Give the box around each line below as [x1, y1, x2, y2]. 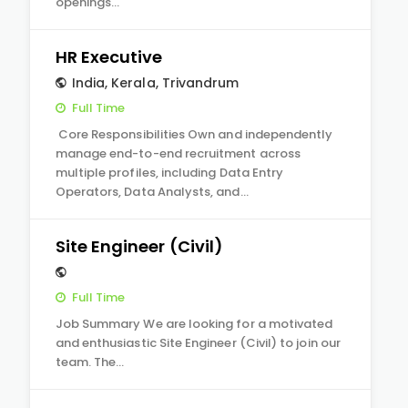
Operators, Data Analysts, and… [55, 183, 249, 200]
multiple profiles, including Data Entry [55, 164, 284, 181]
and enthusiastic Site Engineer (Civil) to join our [55, 334, 341, 352]
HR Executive [55, 46, 163, 68]
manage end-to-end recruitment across [55, 145, 301, 162]
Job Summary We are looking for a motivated [55, 315, 333, 332]
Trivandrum [161, 74, 240, 92]
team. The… [55, 353, 125, 371]
